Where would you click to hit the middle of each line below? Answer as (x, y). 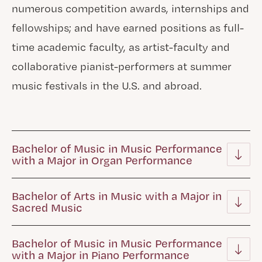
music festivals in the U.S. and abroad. (106, 85)
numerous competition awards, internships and (130, 8)
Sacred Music (47, 207)
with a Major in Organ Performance (102, 160)
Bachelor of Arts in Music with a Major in (116, 196)
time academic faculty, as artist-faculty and (120, 47)
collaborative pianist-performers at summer (121, 66)
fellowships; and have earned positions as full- (127, 27)
